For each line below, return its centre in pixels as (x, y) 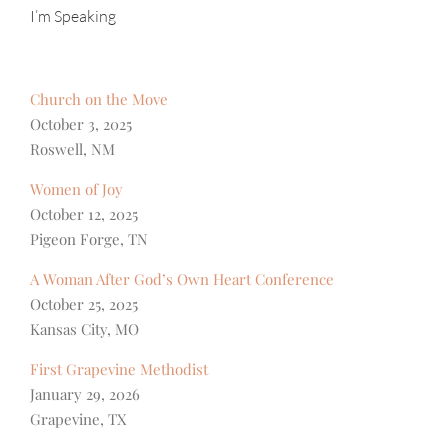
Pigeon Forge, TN (89, 238)
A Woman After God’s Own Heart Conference (182, 278)
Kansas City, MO (84, 328)
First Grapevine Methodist (119, 368)
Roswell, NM (72, 148)
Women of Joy (76, 188)
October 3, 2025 (81, 123)
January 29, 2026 (85, 393)
